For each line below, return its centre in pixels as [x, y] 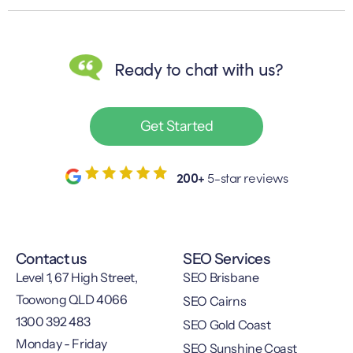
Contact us [51, 259]
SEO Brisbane [221, 278]
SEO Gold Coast [227, 325]
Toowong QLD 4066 [72, 300]
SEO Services [227, 259]
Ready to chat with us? [199, 68]
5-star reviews [246, 178]
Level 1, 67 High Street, [77, 278]
